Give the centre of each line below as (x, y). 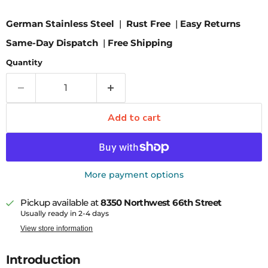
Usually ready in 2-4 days (65, 213)
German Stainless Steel (60, 23)
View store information (57, 228)
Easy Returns (210, 23)
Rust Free (148, 23)
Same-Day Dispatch (52, 42)
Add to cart (134, 118)
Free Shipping (140, 42)
